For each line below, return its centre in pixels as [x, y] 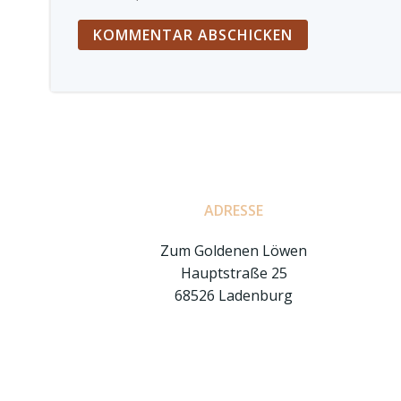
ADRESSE [234, 210]
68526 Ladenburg [234, 295]
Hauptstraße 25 [234, 273]
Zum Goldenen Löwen [234, 251]
